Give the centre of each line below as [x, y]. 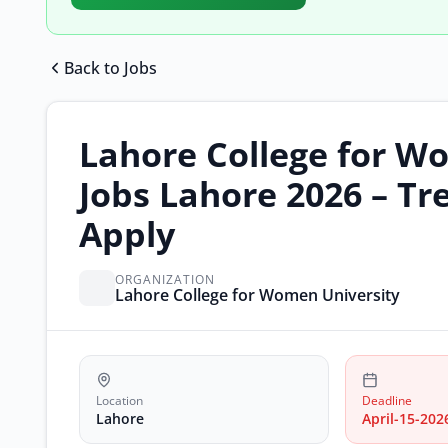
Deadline [387, 400]
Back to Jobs [110, 68]
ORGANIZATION [165, 279]
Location [119, 400]
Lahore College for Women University [257, 294]
